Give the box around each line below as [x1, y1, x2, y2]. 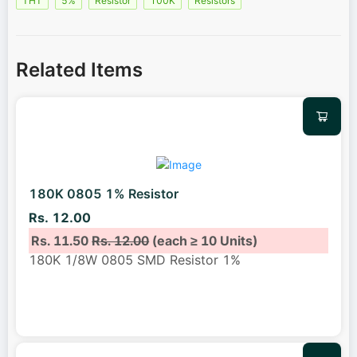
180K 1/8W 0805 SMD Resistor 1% [29, 251, 241, 268]
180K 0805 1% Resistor [29, 186, 178, 202]
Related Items [16, 58, 143, 82]
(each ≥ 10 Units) [149, 232, 258, 249]
